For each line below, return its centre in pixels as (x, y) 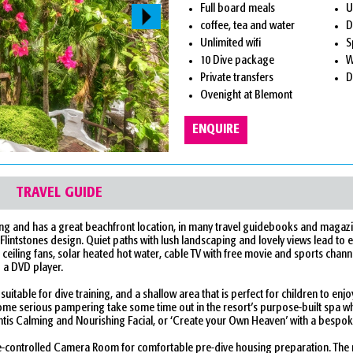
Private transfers (237, 78)
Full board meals (238, 9)
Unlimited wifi (230, 44)
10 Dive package (237, 61)
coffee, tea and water (247, 26)
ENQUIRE (216, 130)
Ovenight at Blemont (246, 96)
